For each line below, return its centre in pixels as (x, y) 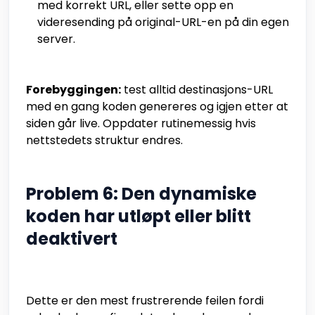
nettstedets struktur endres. (104, 141)
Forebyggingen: (73, 90)
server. (56, 39)
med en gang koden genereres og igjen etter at (157, 107)
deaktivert (72, 239)
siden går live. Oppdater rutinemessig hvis (141, 124)
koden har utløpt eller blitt (139, 217)
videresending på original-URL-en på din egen (163, 22)
